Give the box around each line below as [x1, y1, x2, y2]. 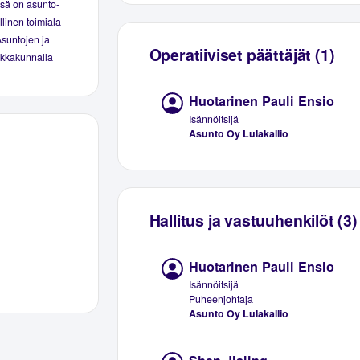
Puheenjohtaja [189, 292, 254, 307]
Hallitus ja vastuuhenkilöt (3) [149, 209, 358, 232]
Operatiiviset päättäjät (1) [149, 43, 335, 67]
